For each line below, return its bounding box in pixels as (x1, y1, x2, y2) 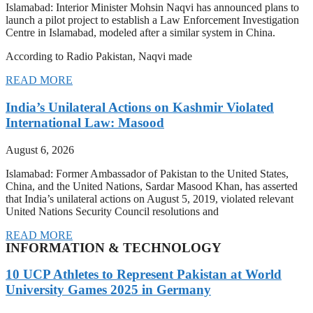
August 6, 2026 (6, 143, 74, 156)
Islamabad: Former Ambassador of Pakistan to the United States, (6, 167, 289, 180)
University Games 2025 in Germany (6, 282, 211, 298)
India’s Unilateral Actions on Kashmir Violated (6, 99, 274, 115)
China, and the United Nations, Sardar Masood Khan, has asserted (6, 180, 298, 192)
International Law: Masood (6, 115, 164, 130)
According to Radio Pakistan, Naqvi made (6, 50, 192, 63)
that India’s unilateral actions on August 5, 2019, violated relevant (6, 192, 293, 205)
